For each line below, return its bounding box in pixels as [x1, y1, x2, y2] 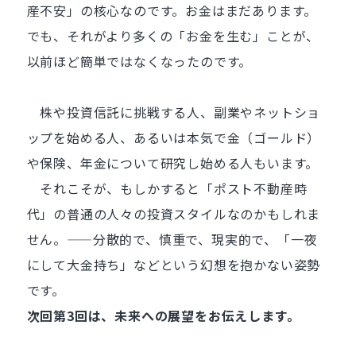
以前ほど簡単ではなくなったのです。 [26, 52, 253, 71]
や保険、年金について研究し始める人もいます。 [26, 153, 319, 172]
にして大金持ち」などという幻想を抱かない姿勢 [26, 255, 321, 274]
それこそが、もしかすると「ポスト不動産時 [26, 179, 308, 198]
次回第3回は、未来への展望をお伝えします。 [26, 306, 300, 325]
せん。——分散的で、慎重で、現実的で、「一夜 [26, 230, 318, 249]
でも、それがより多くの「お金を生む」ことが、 [26, 26, 320, 45]
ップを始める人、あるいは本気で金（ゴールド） [26, 128, 321, 147]
